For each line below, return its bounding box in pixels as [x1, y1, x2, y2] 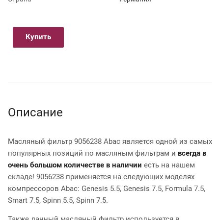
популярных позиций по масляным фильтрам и [8, 148, 178, 158]
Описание [8, 105, 63, 119]
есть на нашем [144, 160, 195, 169]
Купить [26, 32, 51, 41]
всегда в [178, 148, 206, 158]
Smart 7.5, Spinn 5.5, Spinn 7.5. [8, 195, 108, 205]
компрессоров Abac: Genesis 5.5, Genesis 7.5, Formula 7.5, [8, 184, 205, 193]
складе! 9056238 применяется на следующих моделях [8, 172, 194, 181]
